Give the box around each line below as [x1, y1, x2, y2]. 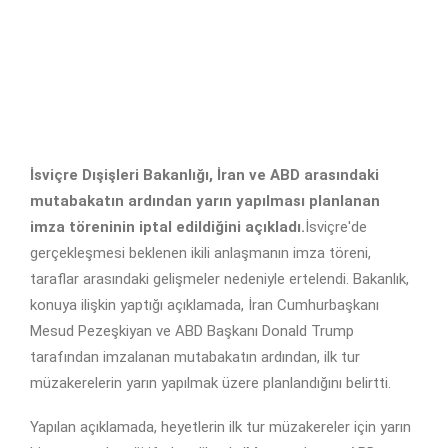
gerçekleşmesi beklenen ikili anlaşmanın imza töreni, [30, 244, 371, 263]
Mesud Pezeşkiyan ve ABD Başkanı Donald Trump [30, 322, 354, 341]
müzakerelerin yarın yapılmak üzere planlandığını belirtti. [30, 374, 391, 393]
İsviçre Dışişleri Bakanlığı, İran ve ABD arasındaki [30, 166, 379, 185]
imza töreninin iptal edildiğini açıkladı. [30, 218, 305, 237]
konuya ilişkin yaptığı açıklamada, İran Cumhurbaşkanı [30, 296, 379, 315]
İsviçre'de [305, 218, 367, 237]
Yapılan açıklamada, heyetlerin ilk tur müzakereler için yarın [30, 418, 411, 437]
